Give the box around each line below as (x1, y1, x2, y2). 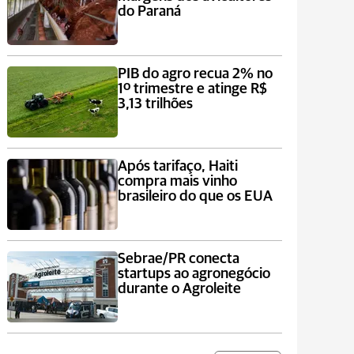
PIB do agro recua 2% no (117, 66, 273, 81)
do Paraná (117, 4, 181, 19)
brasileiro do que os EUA (117, 189, 273, 204)
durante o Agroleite (117, 281, 241, 296)
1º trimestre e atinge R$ (117, 81, 267, 96)
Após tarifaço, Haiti (117, 159, 238, 174)
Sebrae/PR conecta (117, 251, 239, 266)
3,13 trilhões (117, 96, 193, 111)
